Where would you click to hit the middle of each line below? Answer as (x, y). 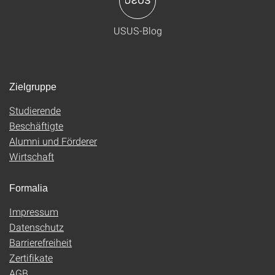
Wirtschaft (32, 156)
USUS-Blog (137, 30)
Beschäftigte (36, 126)
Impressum (34, 211)
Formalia (29, 188)
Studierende (35, 110)
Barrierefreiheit (41, 242)
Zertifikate (31, 258)
